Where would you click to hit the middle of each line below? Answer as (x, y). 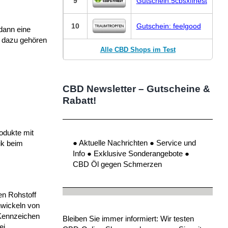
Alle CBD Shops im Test (138, 49)
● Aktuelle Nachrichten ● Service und (134, 142)
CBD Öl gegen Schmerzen (117, 164)
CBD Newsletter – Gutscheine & (136, 89)
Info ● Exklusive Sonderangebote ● (131, 153)
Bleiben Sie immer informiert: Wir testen (128, 218)
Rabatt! (79, 100)
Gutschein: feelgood (168, 26)
